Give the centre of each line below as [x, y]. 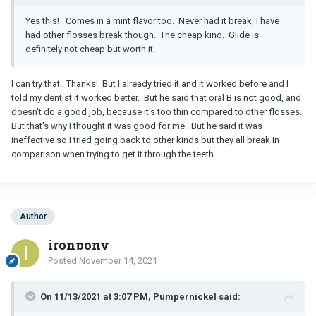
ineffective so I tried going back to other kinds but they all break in [145, 140]
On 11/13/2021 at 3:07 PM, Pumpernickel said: [140, 296]
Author [33, 216]
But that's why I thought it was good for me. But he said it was [137, 126]
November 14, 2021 [118, 260]
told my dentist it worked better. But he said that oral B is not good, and [156, 97]
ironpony [79, 244]
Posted [63, 260]
